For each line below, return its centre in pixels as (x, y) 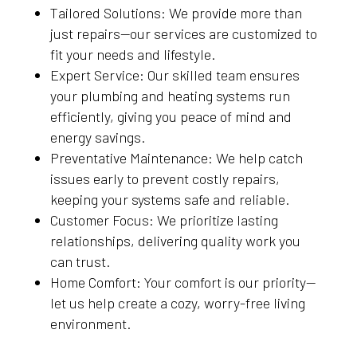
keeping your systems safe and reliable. (169, 199)
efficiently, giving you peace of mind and (171, 116)
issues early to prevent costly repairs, (165, 178)
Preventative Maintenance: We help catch (176, 158)
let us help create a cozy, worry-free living (177, 303)
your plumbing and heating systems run (170, 96)
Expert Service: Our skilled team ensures (175, 75)
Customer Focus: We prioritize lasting (164, 220)
